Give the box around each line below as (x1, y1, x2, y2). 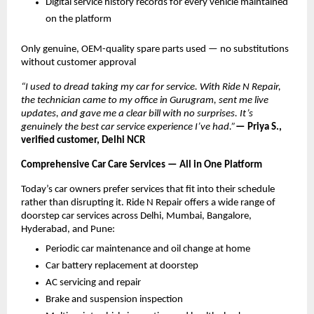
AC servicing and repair (46, 277, 141, 288)
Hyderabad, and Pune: (21, 224, 115, 235)
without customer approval (21, 57, 136, 68)
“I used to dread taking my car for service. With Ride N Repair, (21, 81, 281, 93)
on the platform (46, 13, 111, 25)
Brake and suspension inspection (46, 294, 183, 305)
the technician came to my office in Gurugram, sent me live (21, 95, 268, 106)
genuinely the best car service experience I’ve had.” (21, 121, 235, 132)
